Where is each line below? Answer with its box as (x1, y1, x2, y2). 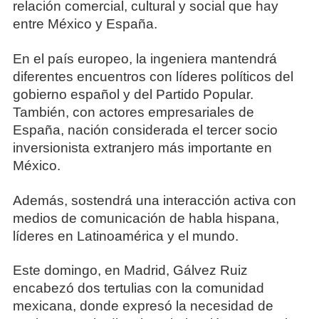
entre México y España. (12, 16, 157, 32)
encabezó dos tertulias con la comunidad (12, 281, 264, 296)
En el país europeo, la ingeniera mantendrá (12, 51, 277, 66)
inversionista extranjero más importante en (12, 140, 272, 155)
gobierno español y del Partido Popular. (12, 86, 253, 102)
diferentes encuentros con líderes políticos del (12, 68, 293, 84)
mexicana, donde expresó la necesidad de (12, 298, 273, 314)
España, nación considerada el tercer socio (12, 122, 278, 137)
